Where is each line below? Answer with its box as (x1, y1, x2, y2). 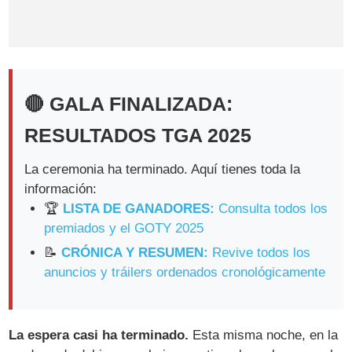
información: (24, 181, 97, 197)
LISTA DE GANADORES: (63, 201, 215, 217)
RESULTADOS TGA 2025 (24, 125, 252, 147)
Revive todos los (208, 244, 311, 260)
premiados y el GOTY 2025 (44, 221, 204, 236)
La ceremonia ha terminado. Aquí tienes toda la (24, 162, 301, 178)
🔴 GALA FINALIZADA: (24, 93, 233, 115)
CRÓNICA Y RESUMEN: (61, 244, 209, 260)
